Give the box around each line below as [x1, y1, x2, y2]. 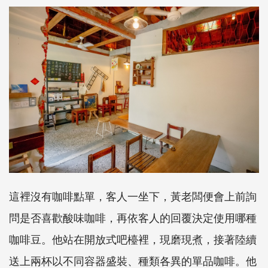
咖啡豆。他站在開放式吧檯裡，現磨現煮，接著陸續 [9, 230, 257, 246]
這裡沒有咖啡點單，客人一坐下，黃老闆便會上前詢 [9, 187, 257, 203]
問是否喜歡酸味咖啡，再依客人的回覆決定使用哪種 [9, 209, 257, 225]
